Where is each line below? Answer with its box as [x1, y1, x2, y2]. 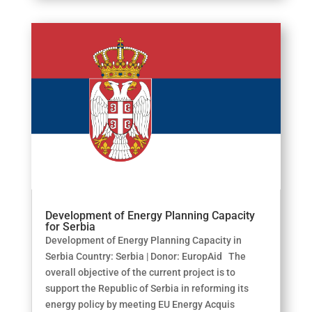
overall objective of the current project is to [45, 267, 235, 279]
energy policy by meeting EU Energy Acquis [45, 299, 235, 311]
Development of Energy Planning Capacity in [45, 235, 242, 247]
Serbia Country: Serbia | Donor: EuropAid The [45, 251, 246, 263]
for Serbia [45, 220, 95, 234]
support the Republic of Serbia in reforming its [45, 283, 249, 295]
